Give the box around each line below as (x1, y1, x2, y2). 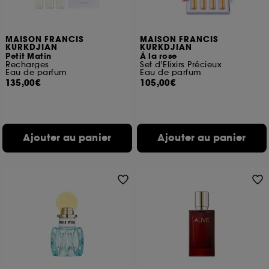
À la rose (140, 51, 177, 62)
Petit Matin (5, 51, 52, 62)
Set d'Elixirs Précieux (140, 59, 222, 70)
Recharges (5, 59, 49, 70)
